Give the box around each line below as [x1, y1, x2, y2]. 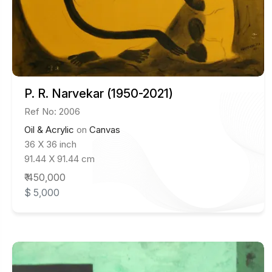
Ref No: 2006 [24, 105, 80, 117]
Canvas [89, 123, 120, 135]
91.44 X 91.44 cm [24, 152, 95, 165]
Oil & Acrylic [24, 123, 74, 135]
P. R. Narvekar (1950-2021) [24, 86, 173, 101]
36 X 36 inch [24, 138, 76, 150]
